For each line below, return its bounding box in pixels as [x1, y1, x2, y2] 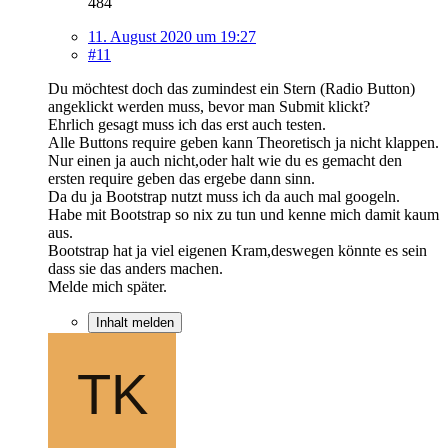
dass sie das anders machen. [48, 259, 223, 277]
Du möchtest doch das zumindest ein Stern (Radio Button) [48, 79, 415, 97]
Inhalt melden [96, 314, 174, 330]
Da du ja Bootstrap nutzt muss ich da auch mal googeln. [48, 187, 400, 205]
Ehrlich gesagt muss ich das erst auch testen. [48, 115, 326, 133]
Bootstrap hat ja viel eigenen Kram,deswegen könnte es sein [48, 241, 427, 259]
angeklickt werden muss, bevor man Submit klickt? [48, 97, 370, 115]
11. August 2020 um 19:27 [88, 27, 256, 45]
